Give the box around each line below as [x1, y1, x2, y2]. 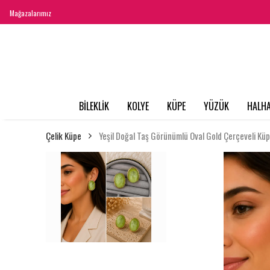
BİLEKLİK [78, 99, 109, 114]
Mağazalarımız [10, 8, 51, 18]
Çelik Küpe [46, 129, 81, 143]
